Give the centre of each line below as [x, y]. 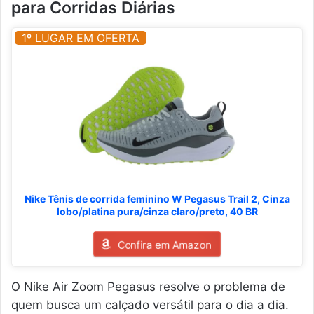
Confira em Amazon [164, 244]
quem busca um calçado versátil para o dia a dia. [150, 305]
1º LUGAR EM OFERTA [81, 37]
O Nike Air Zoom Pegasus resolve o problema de [148, 286]
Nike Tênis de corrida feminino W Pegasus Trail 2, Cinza [157, 198]
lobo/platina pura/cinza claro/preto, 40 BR [157, 211]
